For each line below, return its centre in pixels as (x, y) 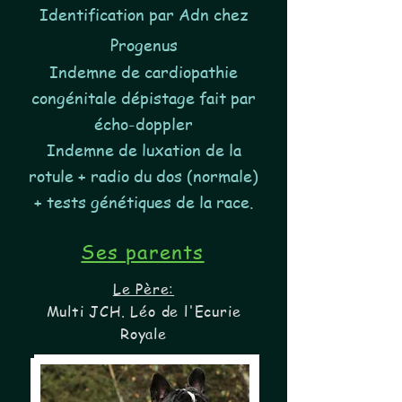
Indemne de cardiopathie (144, 71)
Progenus (144, 44)
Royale (144, 334)
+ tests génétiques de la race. (144, 201)
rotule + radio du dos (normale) (144, 175)
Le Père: (144, 289)
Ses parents (143, 251)
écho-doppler (144, 123)
